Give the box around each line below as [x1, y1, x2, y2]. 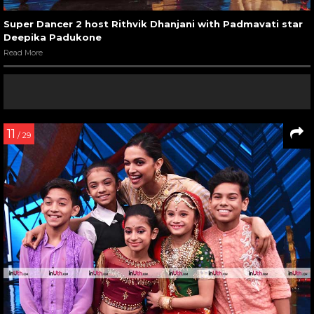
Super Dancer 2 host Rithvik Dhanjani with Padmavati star [4, 18, 303, 30]
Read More [4, 48, 43, 58]
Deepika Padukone [4, 32, 102, 43]
